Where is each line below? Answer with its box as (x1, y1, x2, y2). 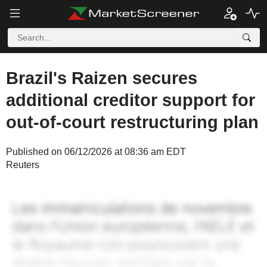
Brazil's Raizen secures (6, 69, 197, 88)
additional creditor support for (6, 91, 255, 110)
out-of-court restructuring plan (6, 113, 259, 132)
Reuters (6, 160, 39, 170)
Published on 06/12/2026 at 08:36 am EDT (6, 147, 186, 157)
